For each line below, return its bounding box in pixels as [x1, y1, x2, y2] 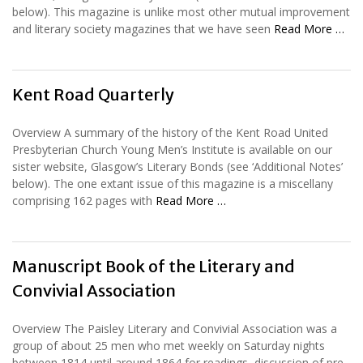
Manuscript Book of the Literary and [12, 255, 295, 276]
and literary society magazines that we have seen [12, 20, 274, 36]
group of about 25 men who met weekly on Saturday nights [12, 337, 325, 353]
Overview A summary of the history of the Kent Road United [12, 124, 328, 140]
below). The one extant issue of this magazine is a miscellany [12, 175, 333, 191]
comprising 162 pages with [12, 192, 156, 208]
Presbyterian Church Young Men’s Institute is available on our [12, 141, 332, 157]
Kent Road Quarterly [12, 83, 174, 105]
